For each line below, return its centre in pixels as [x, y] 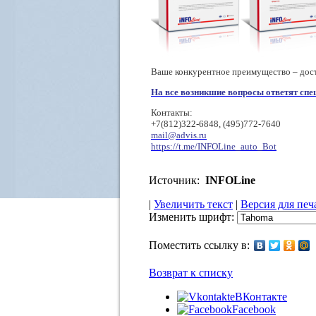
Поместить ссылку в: [199, 245]
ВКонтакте [261, 297]
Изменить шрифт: [193, 217]
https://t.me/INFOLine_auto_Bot [214, 146]
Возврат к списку [191, 273]
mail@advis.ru [179, 135]
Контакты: [172, 113]
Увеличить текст [193, 204]
